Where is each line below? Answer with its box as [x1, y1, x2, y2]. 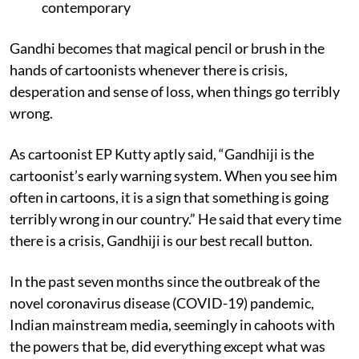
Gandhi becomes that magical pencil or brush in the [10, 38, 325, 57]
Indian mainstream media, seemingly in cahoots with [10, 315, 335, 333]
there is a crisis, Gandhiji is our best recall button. [10, 231, 313, 249]
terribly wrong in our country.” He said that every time [10, 209, 341, 228]
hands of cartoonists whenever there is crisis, [10, 60, 288, 79]
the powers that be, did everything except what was [10, 337, 325, 355]
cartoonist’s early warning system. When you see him [10, 166, 337, 184]
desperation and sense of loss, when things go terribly [10, 82, 340, 100]
